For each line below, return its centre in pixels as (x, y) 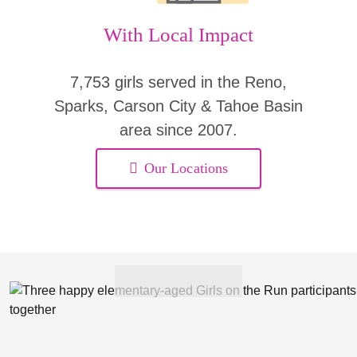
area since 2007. (178, 130)
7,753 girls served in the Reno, (178, 82)
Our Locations (186, 168)
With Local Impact (178, 35)
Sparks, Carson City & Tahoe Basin (178, 106)
